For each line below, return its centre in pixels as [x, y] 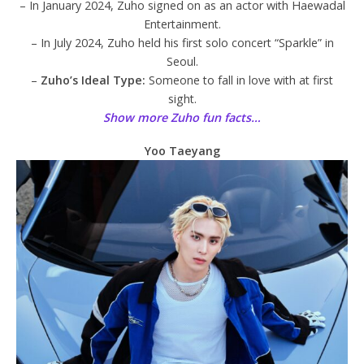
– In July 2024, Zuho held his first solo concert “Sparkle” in [182, 42]
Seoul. [182, 61]
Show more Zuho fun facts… [182, 117]
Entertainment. [182, 24]
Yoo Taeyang [182, 150]
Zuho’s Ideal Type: [93, 80]
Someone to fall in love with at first [239, 80]
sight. [182, 98]
